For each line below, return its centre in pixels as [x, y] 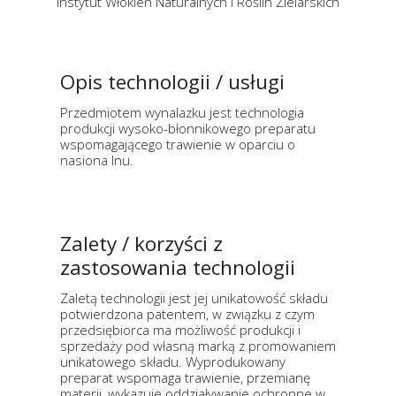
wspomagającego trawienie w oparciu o [178, 145]
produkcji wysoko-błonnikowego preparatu [188, 129]
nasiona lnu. [97, 160]
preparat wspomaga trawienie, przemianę [185, 378]
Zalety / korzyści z [141, 244]
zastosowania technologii [178, 268]
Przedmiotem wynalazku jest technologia [182, 113]
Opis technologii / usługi [172, 82]
